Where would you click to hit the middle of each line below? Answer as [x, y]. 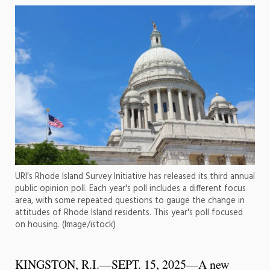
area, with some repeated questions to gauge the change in [130, 201]
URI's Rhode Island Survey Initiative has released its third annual [135, 177]
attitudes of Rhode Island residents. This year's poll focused [129, 213]
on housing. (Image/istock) [65, 225]
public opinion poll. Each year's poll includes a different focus [130, 189]
